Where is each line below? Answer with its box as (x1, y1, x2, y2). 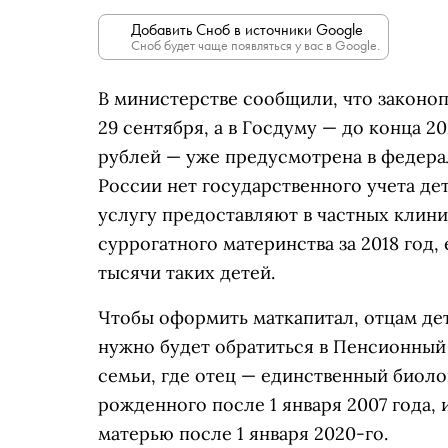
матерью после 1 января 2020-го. (98, 422, 388, 445)
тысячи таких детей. (98, 261, 275, 284)
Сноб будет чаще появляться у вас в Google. (131, 36, 380, 54)
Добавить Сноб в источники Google (131, 19, 363, 40)
